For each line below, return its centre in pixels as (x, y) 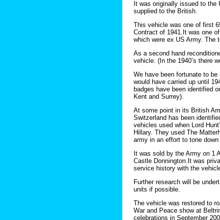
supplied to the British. (165, 11)
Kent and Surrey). (159, 97)
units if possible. (157, 190)
